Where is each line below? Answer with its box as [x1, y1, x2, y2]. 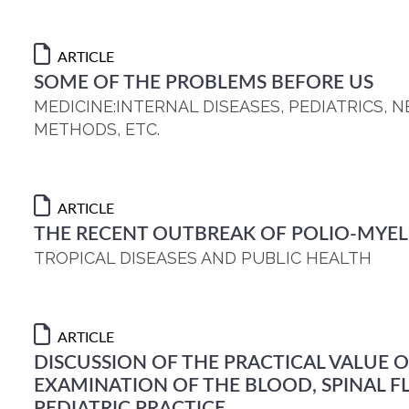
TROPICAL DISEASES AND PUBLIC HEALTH [34, 248, 372, 267]
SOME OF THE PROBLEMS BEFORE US [34, 73, 373, 92]
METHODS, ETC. [34, 120, 160, 139]
